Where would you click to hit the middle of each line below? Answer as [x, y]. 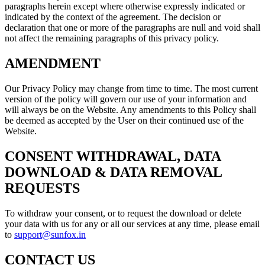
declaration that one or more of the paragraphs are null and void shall [132, 28]
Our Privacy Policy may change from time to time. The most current [131, 89]
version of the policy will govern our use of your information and [126, 99]
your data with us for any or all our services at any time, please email [132, 224]
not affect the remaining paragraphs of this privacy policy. [112, 38]
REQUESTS [42, 188]
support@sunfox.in [50, 234]
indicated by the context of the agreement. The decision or [113, 17]
